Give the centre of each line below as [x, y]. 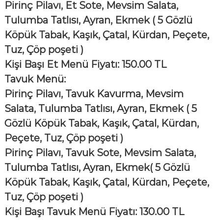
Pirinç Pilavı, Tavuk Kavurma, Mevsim [94, 94]
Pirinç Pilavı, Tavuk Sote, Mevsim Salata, [100, 153]
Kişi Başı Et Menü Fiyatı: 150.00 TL [85, 65]
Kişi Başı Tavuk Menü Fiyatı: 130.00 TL [94, 212]
